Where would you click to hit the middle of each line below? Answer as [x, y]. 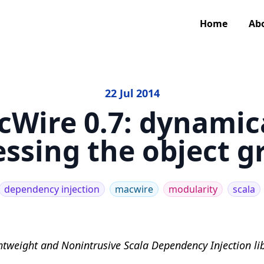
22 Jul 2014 [132, 93]
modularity [193, 189]
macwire [134, 189]
